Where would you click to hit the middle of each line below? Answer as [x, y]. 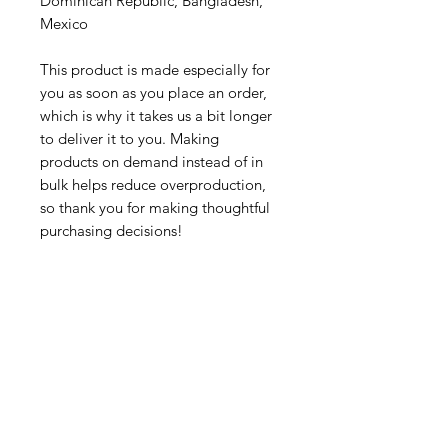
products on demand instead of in [151, 161]
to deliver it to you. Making [129, 138]
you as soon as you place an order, [153, 92]
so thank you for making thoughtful [155, 207]
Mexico [64, 23]
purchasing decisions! [111, 230]
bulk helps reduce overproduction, [153, 184]
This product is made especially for [155, 69]
